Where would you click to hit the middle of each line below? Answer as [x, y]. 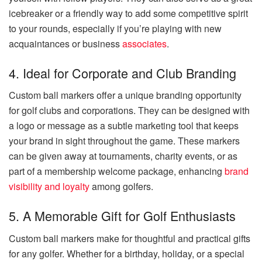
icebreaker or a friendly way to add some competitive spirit [128, 13]
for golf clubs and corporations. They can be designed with [129, 111]
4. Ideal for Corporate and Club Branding [123, 73]
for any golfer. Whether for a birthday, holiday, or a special [127, 253]
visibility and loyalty [49, 187]
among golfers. [121, 187]
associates [144, 43]
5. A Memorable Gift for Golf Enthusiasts [122, 215]
